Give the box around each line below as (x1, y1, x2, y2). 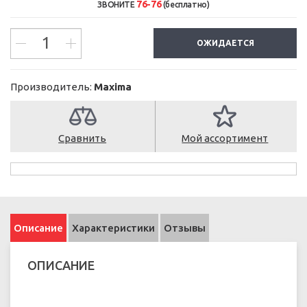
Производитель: (10, 80, 94, 93)
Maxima (94, 80, 132, 93)
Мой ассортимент (182, 132, 269, 144)
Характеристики (72, 221, 155, 234)
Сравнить (58, 132, 107, 144)
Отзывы (164, 221, 206, 234)
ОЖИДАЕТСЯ (196, 38, 254, 47)
